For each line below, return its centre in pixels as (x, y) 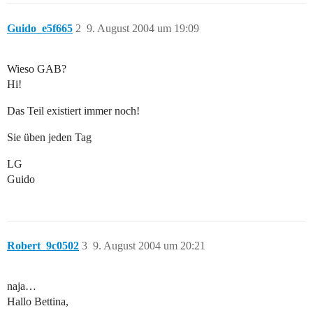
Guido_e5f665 (40, 29)
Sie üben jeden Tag (49, 138)
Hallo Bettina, (38, 302)
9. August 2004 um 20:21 (149, 246)
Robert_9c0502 (43, 246)
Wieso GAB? (37, 69)
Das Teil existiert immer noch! (73, 111)
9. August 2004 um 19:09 (143, 29)
